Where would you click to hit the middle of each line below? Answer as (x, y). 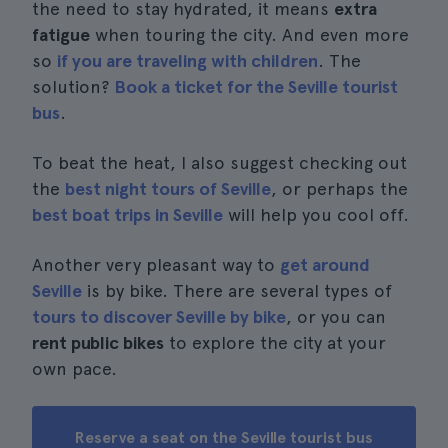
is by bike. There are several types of (237, 290)
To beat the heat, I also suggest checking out (219, 162)
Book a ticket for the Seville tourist (256, 86)
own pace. (74, 368)
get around (325, 264)
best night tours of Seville (168, 188)
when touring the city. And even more (249, 34)
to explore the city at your (275, 342)
